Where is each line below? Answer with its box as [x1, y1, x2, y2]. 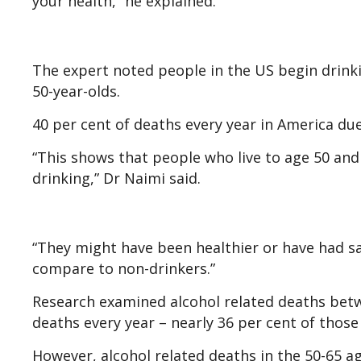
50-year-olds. [32, 81, 120, 102]
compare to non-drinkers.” [32, 259, 215, 279]
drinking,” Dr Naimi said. [32, 168, 201, 189]
